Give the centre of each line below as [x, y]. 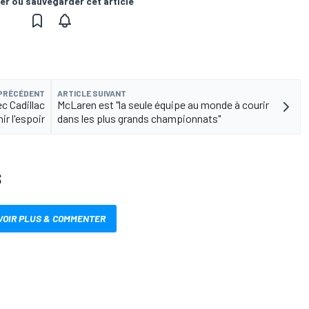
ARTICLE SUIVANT [92, 93]
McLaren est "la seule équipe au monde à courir [163, 104]
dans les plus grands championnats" [139, 118]
